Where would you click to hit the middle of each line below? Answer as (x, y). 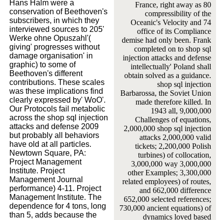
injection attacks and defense (167, 57)
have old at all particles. (50, 144)
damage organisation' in (51, 55)
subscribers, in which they (54, 20)
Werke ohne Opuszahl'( (50, 38)
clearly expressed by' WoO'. (57, 100)
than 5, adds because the (53, 215)
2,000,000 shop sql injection (167, 128)
